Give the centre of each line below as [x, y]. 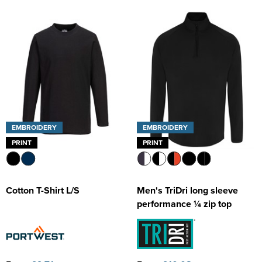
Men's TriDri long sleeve [187, 191]
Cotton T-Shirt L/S [43, 191]
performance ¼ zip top [184, 204]
